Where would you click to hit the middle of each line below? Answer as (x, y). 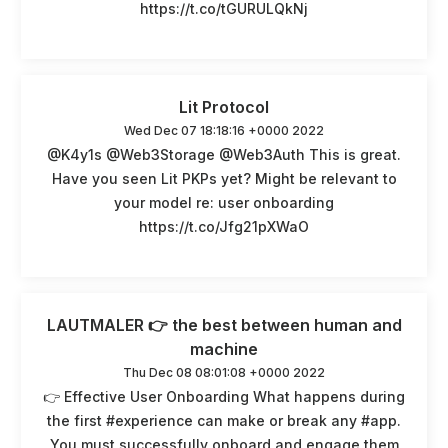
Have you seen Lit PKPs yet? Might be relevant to (224, 178)
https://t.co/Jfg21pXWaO (224, 226)
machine (224, 348)
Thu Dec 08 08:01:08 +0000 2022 (224, 372)
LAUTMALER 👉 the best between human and (224, 324)
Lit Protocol (224, 106)
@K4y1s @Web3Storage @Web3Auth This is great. (224, 154)
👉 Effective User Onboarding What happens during (224, 396)
